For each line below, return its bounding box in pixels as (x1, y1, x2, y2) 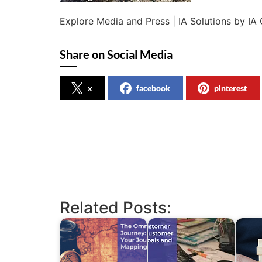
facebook (136, 82, 170, 93)
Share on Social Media (60, 47, 173, 61)
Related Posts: (60, 197, 171, 218)
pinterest (214, 82, 247, 93)
